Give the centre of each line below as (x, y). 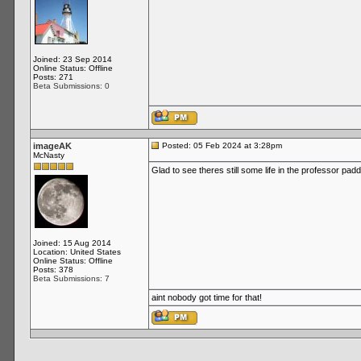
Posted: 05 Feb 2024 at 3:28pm (220, 145)
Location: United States (77, 252)
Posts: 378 (53, 270)
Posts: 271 (53, 77)
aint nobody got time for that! (206, 297)
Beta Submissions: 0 (71, 86)
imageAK (52, 146)
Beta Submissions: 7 (71, 278)
